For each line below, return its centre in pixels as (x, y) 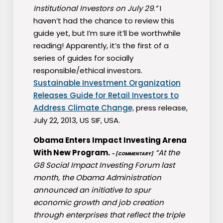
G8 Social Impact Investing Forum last (104, 165)
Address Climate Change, (83, 108)
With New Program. (72, 153)
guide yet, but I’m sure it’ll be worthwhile (107, 33)
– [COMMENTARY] (132, 154)
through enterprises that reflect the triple (109, 215)
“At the (166, 153)
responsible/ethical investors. (88, 71)
